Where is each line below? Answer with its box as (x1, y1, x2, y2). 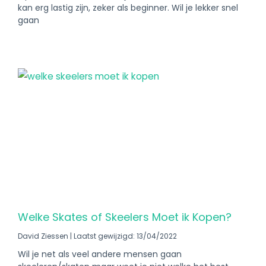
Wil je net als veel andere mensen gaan (18, 248, 182, 260)
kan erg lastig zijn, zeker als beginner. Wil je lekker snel (18, 2, 238, 14)
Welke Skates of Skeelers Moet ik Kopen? (18, 210, 232, 224)
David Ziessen (18, 231, 70, 241)
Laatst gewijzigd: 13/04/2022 (72, 231, 177, 241)
